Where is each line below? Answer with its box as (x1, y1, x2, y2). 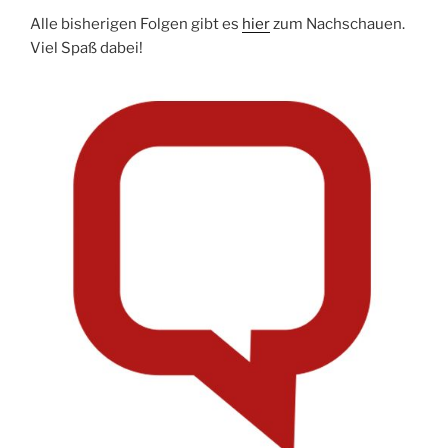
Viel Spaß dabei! (30, 38, 143, 57)
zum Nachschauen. (270, 14, 405, 33)
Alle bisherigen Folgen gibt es (30, 14, 242, 33)
